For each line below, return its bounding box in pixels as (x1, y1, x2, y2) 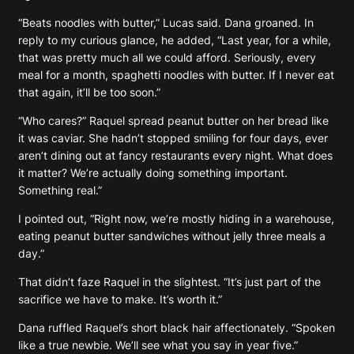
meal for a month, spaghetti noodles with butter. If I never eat (18, 67, 334, 81)
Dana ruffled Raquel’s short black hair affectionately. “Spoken (18, 320, 335, 334)
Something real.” (18, 183, 102, 197)
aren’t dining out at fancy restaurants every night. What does (18, 148, 333, 162)
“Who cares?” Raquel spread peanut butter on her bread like (18, 113, 329, 127)
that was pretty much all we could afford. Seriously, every (18, 50, 316, 64)
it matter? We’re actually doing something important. (18, 165, 288, 179)
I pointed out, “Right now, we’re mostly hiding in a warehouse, (18, 211, 334, 225)
